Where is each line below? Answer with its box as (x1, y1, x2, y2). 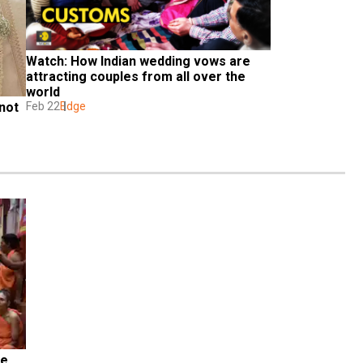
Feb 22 (26, 100, 60, 113)
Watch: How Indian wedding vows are (26, 53, 250, 70)
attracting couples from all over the (26, 69, 246, 85)
